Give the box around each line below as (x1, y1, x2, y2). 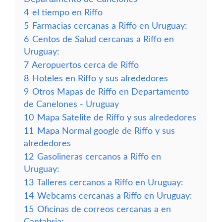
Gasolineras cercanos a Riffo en (37, 153, 161, 161)
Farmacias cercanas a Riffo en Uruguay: (32, 22, 187, 30)
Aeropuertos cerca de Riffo (32, 61, 139, 69)
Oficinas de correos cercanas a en (37, 205, 171, 214)
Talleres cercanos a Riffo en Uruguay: (37, 178, 183, 187)
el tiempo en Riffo (32, 8, 103, 17)
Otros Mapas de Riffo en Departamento (32, 88, 189, 96)
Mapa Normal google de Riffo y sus (37, 127, 175, 135)
